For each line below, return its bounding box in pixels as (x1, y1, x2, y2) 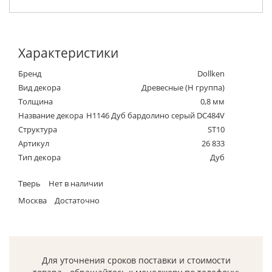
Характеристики (18, 44, 118, 62)
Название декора (18, 110, 83, 121)
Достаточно (53, 195, 100, 206)
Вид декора (18, 82, 61, 93)
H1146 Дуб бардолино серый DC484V (86, 110, 225, 121)
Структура (18, 124, 57, 135)
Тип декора (18, 152, 61, 163)
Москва (18, 195, 47, 206)
